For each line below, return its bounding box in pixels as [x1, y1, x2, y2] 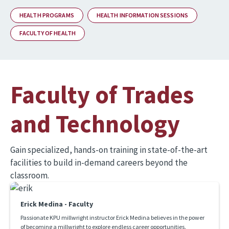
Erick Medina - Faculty [20, 199, 93, 209]
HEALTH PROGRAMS [19, 11, 74, 19]
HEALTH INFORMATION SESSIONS [96, 11, 189, 19]
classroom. [10, 169, 49, 181]
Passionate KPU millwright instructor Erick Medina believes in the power [20, 213, 204, 221]
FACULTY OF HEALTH [19, 29, 76, 37]
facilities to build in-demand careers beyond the [10, 156, 188, 168]
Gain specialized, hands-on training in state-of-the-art [10, 144, 208, 155]
